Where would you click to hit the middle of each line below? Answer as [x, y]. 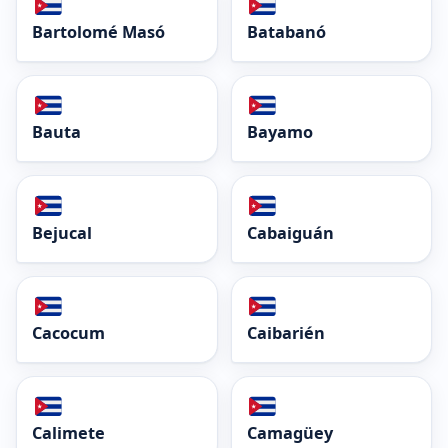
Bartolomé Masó [98, 32]
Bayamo [279, 132]
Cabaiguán [290, 232]
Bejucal [62, 232]
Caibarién [285, 332]
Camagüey [289, 433]
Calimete [68, 433]
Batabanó [286, 32]
